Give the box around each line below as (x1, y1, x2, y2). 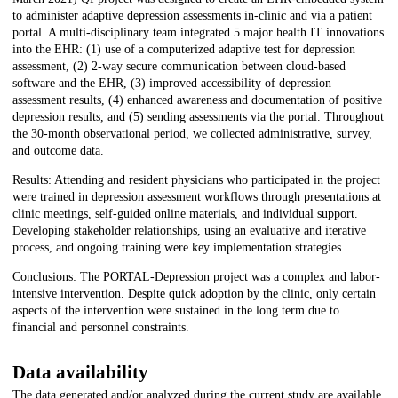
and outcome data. (12, 144, 104, 158)
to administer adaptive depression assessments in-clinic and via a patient (12, 9, 372, 23)
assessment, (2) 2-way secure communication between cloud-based (12, 60, 346, 74)
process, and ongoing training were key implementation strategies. (12, 241, 345, 255)
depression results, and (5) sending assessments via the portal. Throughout (12, 110, 384, 124)
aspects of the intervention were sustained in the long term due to (12, 304, 339, 318)
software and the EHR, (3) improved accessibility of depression (12, 76, 331, 91)
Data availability (12, 362, 148, 384)
